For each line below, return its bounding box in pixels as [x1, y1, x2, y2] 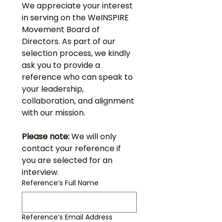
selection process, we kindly [22, 48, 130, 59]
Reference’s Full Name [22, 178, 99, 188]
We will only [69, 131, 116, 142]
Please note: [22, 131, 69, 142]
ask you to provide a [22, 59, 100, 71]
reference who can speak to [22, 71, 133, 83]
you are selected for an [22, 155, 112, 166]
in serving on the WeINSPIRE [22, 12, 129, 23]
